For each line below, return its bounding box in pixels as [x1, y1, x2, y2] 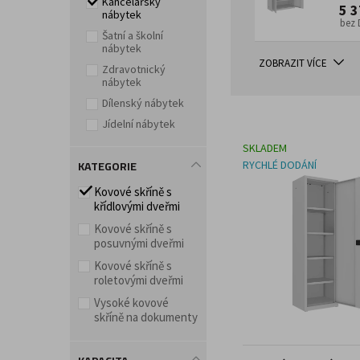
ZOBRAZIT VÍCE [259, 56, 327, 70]
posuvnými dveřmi [94, 235, 184, 251]
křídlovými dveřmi [94, 198, 180, 214]
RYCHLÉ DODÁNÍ [243, 157, 317, 172]
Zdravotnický [102, 62, 166, 76]
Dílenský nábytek [102, 96, 184, 110]
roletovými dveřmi [94, 272, 183, 288]
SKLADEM [243, 141, 287, 155]
